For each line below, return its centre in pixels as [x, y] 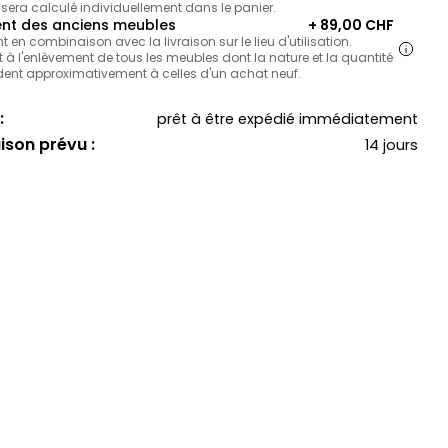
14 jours [391, 145]
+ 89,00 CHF [350, 25]
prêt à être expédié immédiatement [287, 119]
